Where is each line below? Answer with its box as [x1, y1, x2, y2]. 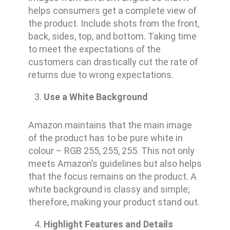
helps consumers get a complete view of [28, 5, 197, 16]
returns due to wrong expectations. [28, 69, 174, 81]
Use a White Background [43, 91, 148, 103]
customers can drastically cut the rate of [28, 56, 198, 68]
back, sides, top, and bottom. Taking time [28, 31, 197, 42]
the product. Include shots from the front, [28, 18, 199, 29]
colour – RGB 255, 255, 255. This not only [28, 145, 195, 157]
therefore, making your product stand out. [28, 197, 200, 208]
